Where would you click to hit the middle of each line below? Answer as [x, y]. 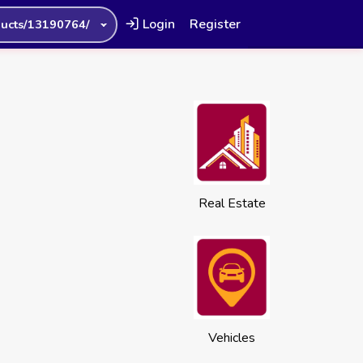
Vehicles [232, 338]
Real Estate [232, 203]
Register [215, 24]
